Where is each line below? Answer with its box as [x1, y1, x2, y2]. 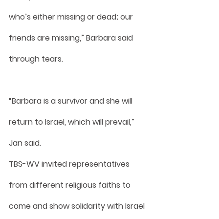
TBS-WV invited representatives [9, 158, 131, 170]
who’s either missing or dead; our [9, 11, 135, 22]
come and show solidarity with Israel [9, 200, 147, 212]
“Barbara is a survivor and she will [9, 95, 134, 107]
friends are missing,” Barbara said [9, 32, 135, 44]
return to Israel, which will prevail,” [9, 116, 136, 128]
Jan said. [9, 137, 41, 149]
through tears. [9, 53, 63, 65]
